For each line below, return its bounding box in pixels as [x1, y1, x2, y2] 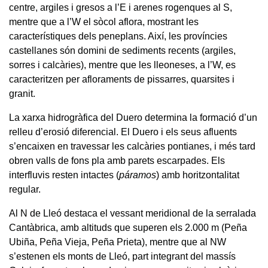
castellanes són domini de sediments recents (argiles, [9, 45, 236, 56]
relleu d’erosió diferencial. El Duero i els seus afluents [9, 127, 237, 138]
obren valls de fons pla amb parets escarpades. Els [9, 156, 225, 166]
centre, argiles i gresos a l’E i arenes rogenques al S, [9, 2, 232, 13]
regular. [9, 184, 41, 195]
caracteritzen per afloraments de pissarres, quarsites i [9, 74, 234, 85]
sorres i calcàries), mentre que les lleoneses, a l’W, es [9, 60, 236, 71]
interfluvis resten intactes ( [9, 170, 119, 181]
